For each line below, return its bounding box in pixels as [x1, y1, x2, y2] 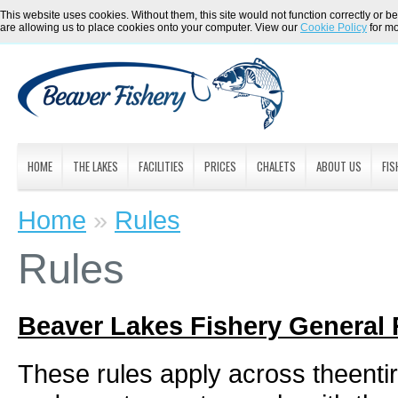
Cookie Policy [300, 21, 367, 34]
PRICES [204, 157, 236, 175]
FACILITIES [139, 157, 184, 175]
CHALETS [257, 157, 296, 175]
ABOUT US [316, 157, 362, 175]
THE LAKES [73, 157, 118, 175]
